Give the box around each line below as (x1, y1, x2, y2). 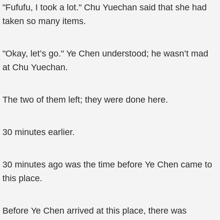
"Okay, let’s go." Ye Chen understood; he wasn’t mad (2, 49, 208, 58)
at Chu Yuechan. (2, 62, 68, 72)
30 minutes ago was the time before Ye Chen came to (2, 160, 212, 169)
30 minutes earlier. (2, 127, 75, 137)
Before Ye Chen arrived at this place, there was (2, 206, 187, 216)
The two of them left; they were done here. (2, 95, 168, 105)
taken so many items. (2, 16, 86, 26)
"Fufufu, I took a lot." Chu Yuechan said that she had (2, 2, 207, 12)
